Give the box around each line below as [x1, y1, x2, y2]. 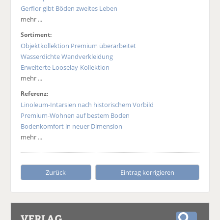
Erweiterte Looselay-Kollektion [21, 63, 110, 72]
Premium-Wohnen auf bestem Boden [21, 111, 130, 120]
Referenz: [21, 90, 49, 98]
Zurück [46, 168, 66, 177]
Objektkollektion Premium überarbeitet [21, 41, 137, 51]
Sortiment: [21, 31, 52, 39]
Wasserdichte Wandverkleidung [21, 52, 113, 61]
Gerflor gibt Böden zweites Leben [21, 4, 118, 13]
